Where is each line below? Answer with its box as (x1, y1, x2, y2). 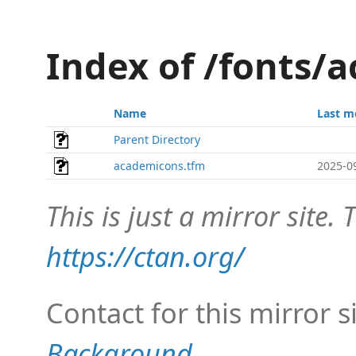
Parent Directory (114, 132, 200, 147)
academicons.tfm (114, 158, 205, 173)
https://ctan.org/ (46, 238, 244, 275)
